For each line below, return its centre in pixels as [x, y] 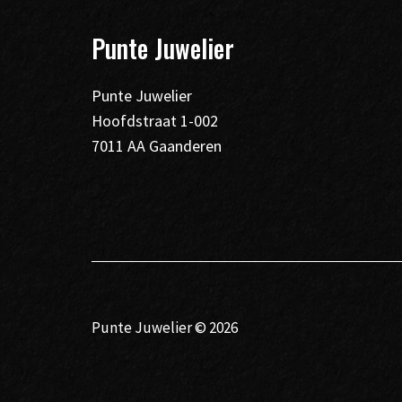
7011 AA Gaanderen [157, 145]
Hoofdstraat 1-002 [155, 120]
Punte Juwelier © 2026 [165, 328]
